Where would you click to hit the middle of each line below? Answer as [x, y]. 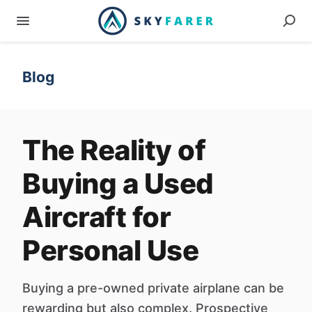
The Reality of [114, 150]
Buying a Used [118, 184]
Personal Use [110, 250]
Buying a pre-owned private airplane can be [153, 288]
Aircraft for [96, 217]
